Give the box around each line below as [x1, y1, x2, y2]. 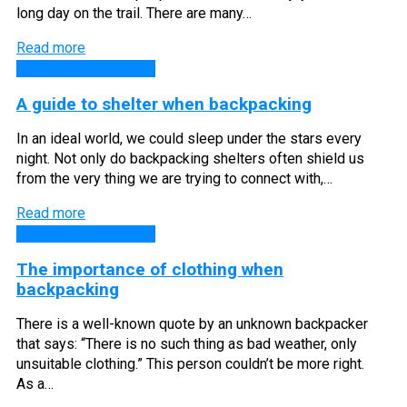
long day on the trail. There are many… [16, 5, 252, 23]
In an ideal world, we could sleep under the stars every [16, 130, 362, 148]
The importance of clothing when [16, 259, 283, 280]
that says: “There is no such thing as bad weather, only [16, 335, 357, 352]
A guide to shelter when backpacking [16, 94, 312, 115]
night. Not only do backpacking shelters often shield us [16, 150, 364, 168]
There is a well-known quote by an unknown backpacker [16, 315, 368, 333]
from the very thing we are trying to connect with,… [16, 170, 333, 188]
